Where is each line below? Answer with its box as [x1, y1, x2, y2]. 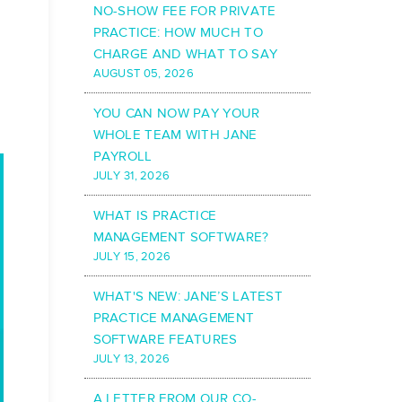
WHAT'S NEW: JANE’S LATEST [92, 288, 284, 305]
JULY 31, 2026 [92, 169, 170, 184]
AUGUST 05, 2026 [92, 66, 194, 82]
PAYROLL [92, 148, 153, 165]
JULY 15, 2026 [92, 249, 171, 265]
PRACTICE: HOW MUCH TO [92, 24, 263, 41]
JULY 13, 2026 [92, 352, 170, 367]
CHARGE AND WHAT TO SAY [92, 46, 278, 63]
